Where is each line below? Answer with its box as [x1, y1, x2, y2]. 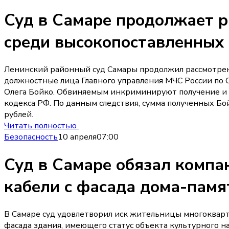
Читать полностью [4, 120, 79, 132]
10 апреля [58, 131, 97, 143]
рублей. [4, 109, 33, 121]
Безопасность [4, 131, 58, 143]
